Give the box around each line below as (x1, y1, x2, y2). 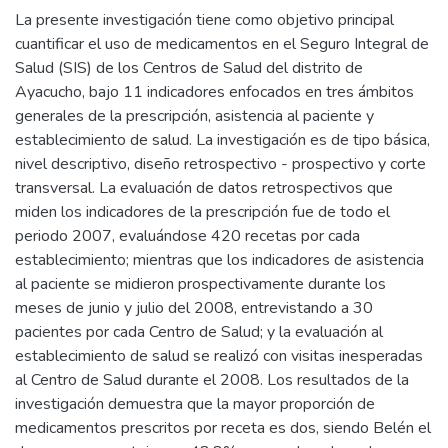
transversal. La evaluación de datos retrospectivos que (15, 177, 393, 199)
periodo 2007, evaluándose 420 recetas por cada (15, 225, 360, 247)
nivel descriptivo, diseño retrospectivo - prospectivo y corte (15, 153, 426, 175)
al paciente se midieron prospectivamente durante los (15, 273, 386, 295)
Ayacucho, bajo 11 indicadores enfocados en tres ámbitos (15, 81, 414, 103)
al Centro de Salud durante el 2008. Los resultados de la (15, 369, 409, 391)
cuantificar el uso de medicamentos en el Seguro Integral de (15, 33, 429, 55)
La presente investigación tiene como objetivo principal (15, 9, 394, 31)
